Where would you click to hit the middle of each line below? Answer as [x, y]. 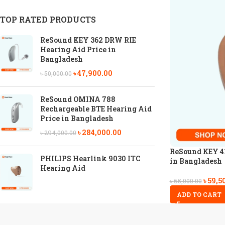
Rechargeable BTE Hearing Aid [96, 109]
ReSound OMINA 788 [78, 99]
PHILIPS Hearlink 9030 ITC [90, 158]
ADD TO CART [199, 194]
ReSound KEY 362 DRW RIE [88, 40]
